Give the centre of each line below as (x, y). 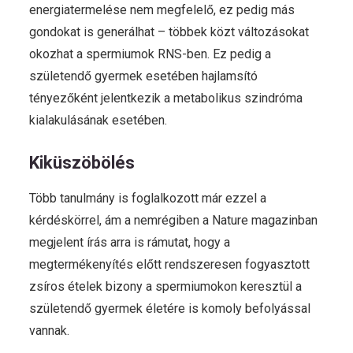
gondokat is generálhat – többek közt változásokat (169, 32)
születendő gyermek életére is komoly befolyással (170, 308)
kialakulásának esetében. (98, 120)
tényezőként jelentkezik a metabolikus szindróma (166, 98)
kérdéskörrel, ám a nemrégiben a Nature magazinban (173, 220)
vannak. (49, 331)
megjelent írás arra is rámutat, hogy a (130, 242)
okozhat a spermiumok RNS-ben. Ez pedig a (150, 54)
